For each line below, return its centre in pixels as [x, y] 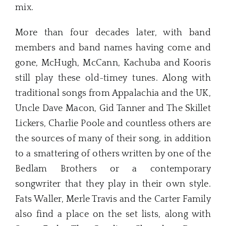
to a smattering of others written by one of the [113, 154]
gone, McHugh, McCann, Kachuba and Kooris [113, 63]
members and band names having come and [113, 48]
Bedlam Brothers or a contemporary [113, 169]
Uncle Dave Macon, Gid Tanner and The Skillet [113, 109]
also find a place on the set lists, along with [113, 215]
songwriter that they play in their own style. [113, 184]
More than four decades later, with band [113, 33]
